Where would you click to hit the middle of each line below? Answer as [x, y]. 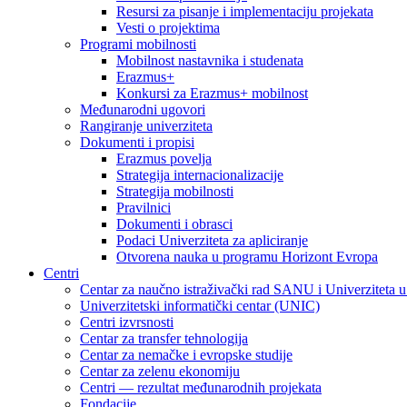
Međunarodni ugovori [143, 110]
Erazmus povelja [164, 159]
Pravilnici [144, 208]
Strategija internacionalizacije [200, 175]
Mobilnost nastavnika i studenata [210, 61]
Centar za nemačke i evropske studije [186, 355]
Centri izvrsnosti [127, 323]
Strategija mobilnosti [175, 192]
